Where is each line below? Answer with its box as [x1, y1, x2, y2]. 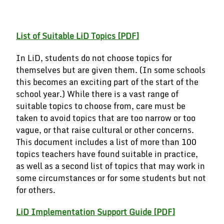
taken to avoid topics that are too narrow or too [16, 111, 195, 124]
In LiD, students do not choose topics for [16, 51, 172, 64]
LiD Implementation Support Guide [16, 205, 153, 218]
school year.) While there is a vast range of [16, 87, 178, 100]
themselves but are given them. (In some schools [16, 63, 205, 76]
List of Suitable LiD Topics [16, 29, 117, 42]
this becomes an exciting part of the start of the [16, 75, 198, 88]
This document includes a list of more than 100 [16, 135, 196, 148]
